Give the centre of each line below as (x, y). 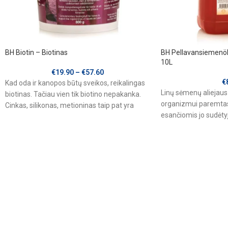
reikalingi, (20, 117)
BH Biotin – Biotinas (36, 53)
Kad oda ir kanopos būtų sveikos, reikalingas (75, 83)
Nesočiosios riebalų (191, 138)
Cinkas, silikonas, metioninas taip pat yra (69, 106)
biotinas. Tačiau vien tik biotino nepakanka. (73, 94)
